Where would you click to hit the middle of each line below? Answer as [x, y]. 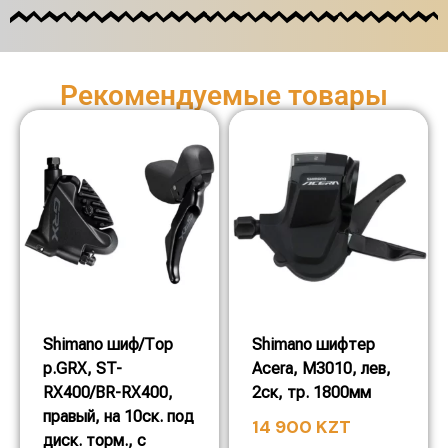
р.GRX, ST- [82, 368]
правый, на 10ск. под [118, 416]
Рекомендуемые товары [224, 95]
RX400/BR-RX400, [108, 392]
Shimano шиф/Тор [108, 344]
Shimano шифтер [313, 344]
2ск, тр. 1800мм [311, 392]
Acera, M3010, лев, [321, 368]
